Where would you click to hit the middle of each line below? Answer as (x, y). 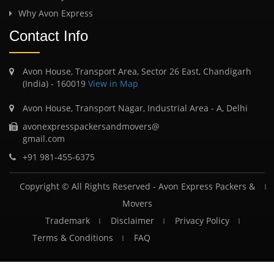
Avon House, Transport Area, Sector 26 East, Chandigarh (137, 71)
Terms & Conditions (73, 237)
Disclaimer (132, 220)
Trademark (67, 220)
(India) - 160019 (54, 83)
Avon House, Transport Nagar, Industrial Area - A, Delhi (135, 108)
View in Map (112, 83)
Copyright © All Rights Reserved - (89, 186)
